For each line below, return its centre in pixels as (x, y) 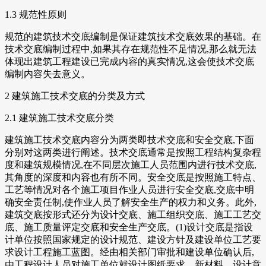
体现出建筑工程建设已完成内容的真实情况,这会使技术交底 (129, 62)
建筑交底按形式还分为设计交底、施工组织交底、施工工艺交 (133, 215)
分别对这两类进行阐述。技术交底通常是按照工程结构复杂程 (133, 153)
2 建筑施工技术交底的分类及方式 (75, 96)
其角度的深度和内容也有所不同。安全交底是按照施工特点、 (133, 178)
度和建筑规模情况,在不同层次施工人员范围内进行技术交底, (131, 165)
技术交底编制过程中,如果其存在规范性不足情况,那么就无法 (131, 49)
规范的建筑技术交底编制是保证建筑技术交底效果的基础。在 (133, 37)
